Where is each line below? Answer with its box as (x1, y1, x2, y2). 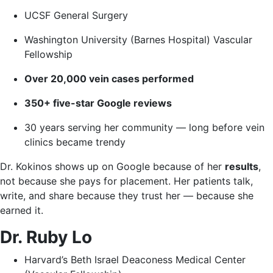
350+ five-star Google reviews (24, 97, 172, 109)
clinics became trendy (24, 136, 126, 148)
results (225, 160, 258, 172)
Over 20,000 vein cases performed (24, 73, 194, 85)
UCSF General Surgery (24, 9, 128, 21)
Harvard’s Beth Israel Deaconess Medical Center (24, 253, 246, 266)
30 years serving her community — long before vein (24, 121, 264, 133)
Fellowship (24, 48, 73, 60)
